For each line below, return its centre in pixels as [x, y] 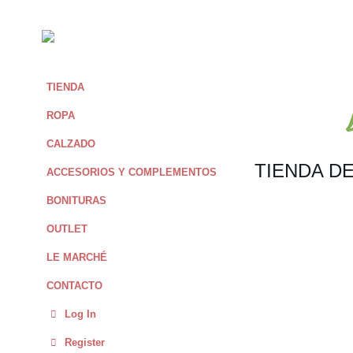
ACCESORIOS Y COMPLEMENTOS [132, 173]
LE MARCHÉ [77, 258]
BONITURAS [76, 201]
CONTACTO [74, 286]
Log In [80, 314]
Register [85, 343]
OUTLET [67, 229]
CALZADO [71, 144]
